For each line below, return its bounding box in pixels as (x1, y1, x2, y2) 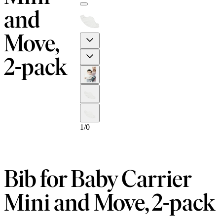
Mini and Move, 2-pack (4, 188, 215, 217)
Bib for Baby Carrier (4, 164, 191, 193)
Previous (95, 33, 120, 41)
